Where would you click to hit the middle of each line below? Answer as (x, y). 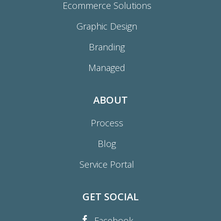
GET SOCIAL (110, 197)
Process (107, 123)
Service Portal (107, 164)
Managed (107, 68)
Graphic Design (107, 26)
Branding (107, 47)
